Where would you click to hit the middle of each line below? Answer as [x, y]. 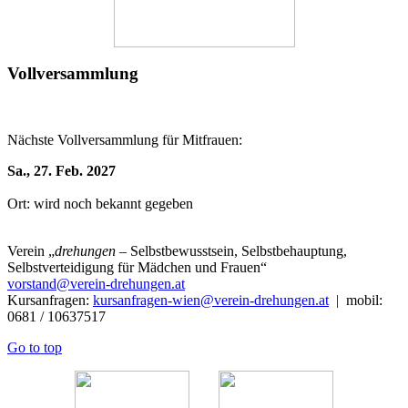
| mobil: [356, 301]
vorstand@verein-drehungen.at [96, 284]
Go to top [35, 348]
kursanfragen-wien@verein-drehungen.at [211, 301]
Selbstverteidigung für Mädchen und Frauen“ [137, 268]
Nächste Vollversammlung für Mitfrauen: [125, 140]
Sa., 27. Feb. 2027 [61, 171]
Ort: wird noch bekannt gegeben [100, 204]
